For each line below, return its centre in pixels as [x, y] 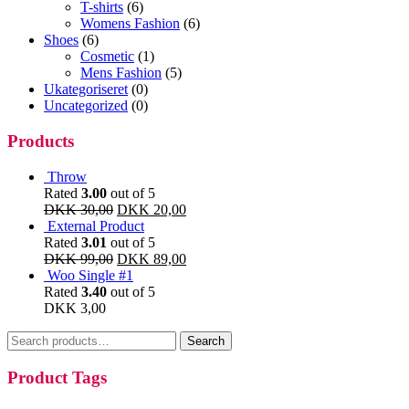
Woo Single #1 [90, 275]
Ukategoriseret [86, 89]
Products [41, 142]
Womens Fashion [130, 24]
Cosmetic [107, 57]
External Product [96, 225]
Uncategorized [86, 106]
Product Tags [57, 377]
